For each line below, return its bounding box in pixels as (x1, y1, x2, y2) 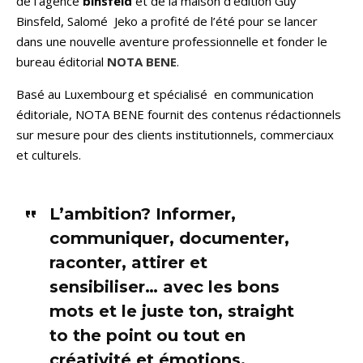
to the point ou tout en (49, 326, 246, 346)
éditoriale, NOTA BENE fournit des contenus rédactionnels (16, 106, 341, 123)
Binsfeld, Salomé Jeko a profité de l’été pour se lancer (16, 13, 318, 30)
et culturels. (16, 147, 81, 164)
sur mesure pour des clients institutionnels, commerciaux (16, 126, 334, 143)
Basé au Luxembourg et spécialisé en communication (16, 86, 314, 103)
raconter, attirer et (49, 253, 207, 273)
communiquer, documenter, (49, 228, 289, 249)
